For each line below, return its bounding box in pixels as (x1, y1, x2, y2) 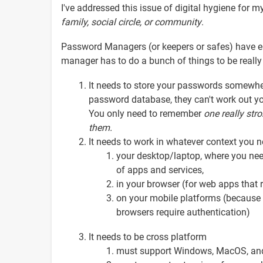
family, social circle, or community (61, 16, 201, 28)
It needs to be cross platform (89, 231, 207, 242)
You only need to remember (89, 107, 204, 119)
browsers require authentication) (116, 206, 250, 218)
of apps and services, (116, 164, 204, 176)
